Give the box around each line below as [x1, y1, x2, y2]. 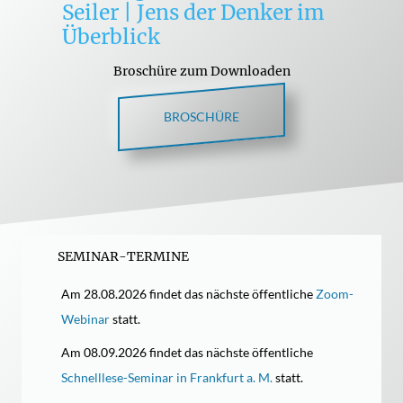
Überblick [61, 24, 160, 50]
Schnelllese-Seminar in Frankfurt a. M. [61, 370, 273, 386]
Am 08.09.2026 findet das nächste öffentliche [61, 345, 314, 361]
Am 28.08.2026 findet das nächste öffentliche [61, 286, 317, 302]
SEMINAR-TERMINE [58, 247, 189, 264]
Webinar [61, 311, 111, 327]
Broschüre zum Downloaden [112, 63, 291, 80]
